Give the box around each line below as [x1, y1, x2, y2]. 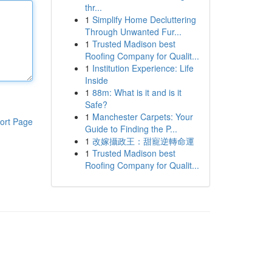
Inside [84, 74, 108, 86]
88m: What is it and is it [92, 86, 182, 98]
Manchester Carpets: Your [92, 110, 193, 123]
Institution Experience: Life [92, 62, 194, 74]
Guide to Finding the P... [84, 123, 177, 135]
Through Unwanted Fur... [84, 25, 182, 38]
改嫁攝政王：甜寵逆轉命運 [92, 135, 194, 147]
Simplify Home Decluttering [92, 13, 196, 25]
